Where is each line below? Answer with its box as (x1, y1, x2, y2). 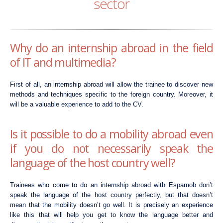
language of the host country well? (10, 154, 175, 171)
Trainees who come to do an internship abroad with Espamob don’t (10, 181, 213, 189)
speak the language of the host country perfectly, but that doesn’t (10, 191, 213, 199)
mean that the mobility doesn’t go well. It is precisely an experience (10, 201, 213, 209)
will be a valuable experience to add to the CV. (10, 100, 143, 108)
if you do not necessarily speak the (10, 140, 213, 156)
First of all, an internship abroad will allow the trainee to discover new (10, 80, 213, 88)
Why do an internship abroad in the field (10, 39, 213, 56)
